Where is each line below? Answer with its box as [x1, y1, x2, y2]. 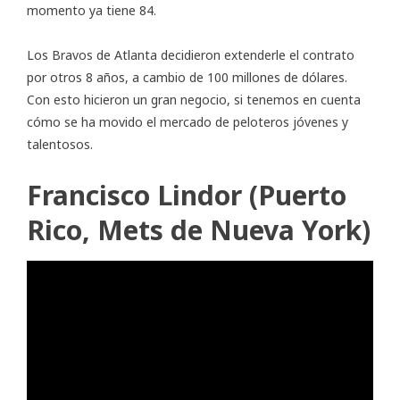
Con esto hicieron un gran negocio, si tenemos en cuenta [27, 91, 361, 109]
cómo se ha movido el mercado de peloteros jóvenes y [27, 113, 348, 131]
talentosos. [27, 136, 93, 154]
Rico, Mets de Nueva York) [27, 212, 371, 249]
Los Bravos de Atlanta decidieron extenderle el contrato [27, 46, 354, 64]
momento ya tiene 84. [27, 2, 156, 20]
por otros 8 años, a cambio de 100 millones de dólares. [27, 69, 347, 87]
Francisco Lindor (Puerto [27, 177, 346, 214]
